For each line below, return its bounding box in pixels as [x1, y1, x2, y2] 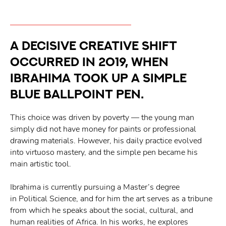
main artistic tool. [10, 158, 71, 169]
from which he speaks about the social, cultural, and [10, 205, 193, 216]
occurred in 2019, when [10, 55, 168, 68]
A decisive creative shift [10, 39, 177, 51]
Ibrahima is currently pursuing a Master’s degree [10, 182, 180, 193]
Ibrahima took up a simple [10, 71, 187, 84]
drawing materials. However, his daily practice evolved [10, 135, 202, 146]
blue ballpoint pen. [10, 87, 144, 100]
